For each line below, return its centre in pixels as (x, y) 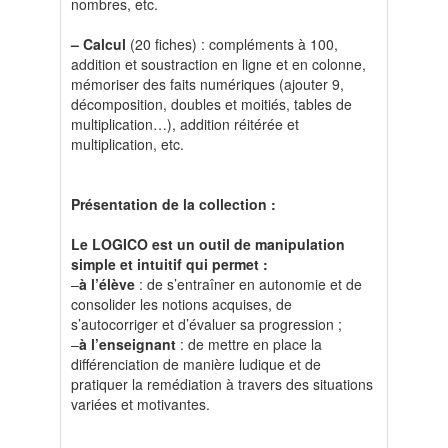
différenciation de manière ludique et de (196, 364)
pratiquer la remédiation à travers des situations (222, 384)
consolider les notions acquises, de (181, 304)
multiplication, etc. (127, 144)
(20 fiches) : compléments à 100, (232, 44)
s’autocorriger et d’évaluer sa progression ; (206, 324)
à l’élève (107, 284)
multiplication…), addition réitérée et (185, 124)
